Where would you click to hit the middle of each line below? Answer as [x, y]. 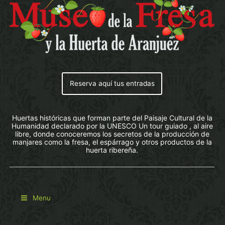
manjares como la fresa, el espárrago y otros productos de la [112, 142]
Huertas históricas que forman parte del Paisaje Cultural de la [112, 118]
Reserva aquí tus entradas [112, 84]
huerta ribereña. [112, 150]
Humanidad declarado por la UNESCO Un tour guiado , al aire [112, 126]
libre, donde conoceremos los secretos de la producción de [112, 134]
